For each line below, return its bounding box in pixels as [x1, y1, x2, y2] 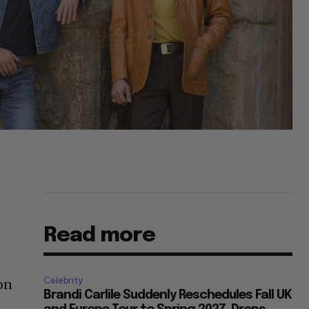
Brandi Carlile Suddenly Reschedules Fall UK [43, 289, 292, 302]
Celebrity [43, 275, 83, 287]
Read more [43, 225, 156, 247]
